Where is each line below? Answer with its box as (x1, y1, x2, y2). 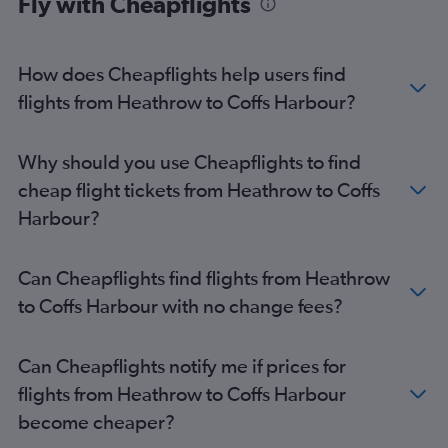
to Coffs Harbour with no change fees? (18, 293, 343, 317)
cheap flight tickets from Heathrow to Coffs (18, 177, 380, 201)
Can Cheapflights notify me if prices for (18, 353, 346, 377)
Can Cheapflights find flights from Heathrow (18, 265, 390, 289)
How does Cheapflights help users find (18, 61, 346, 85)
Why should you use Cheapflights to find (18, 149, 361, 173)
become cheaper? (18, 409, 175, 433)
